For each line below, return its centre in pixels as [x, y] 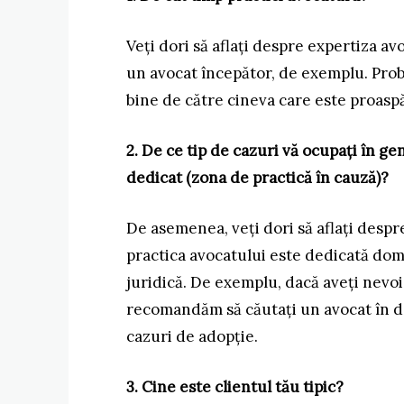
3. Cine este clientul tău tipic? [235, 387]
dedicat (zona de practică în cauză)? [257, 178]
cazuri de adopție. [194, 336]
